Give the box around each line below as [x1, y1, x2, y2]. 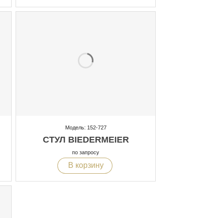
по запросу [72, 149, 99, 156]
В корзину [66, 161, 104, 170]
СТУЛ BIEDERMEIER [42, 135, 129, 145]
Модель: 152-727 [65, 125, 107, 131]
